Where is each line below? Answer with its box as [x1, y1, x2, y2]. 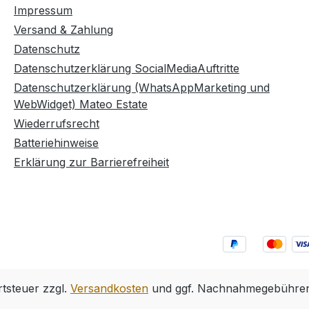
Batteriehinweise [14, 136, 99, 150]
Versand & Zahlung [14, 23, 113, 37]
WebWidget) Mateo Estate [14, 97, 148, 112]
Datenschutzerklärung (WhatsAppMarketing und [14, 81, 270, 95]
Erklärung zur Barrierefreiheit [14, 155, 169, 170]
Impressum [14, 3, 72, 18]
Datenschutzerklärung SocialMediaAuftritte [14, 61, 239, 76]
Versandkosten [70, 281, 148, 295]
